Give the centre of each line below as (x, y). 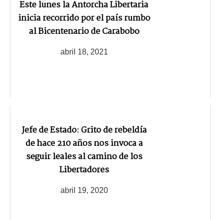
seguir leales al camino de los (84, 157)
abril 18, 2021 (84, 52)
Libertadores (84, 170)
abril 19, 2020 (84, 190)
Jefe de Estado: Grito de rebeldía (84, 131)
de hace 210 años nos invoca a (84, 144)
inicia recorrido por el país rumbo (84, 19)
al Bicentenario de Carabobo (84, 32)
